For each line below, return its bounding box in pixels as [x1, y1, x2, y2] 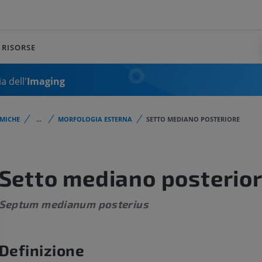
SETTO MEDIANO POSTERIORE [146, 115, 240, 123]
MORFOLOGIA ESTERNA [58, 115, 132, 123]
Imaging [27, 74, 65, 88]
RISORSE [1, 42, 36, 53]
